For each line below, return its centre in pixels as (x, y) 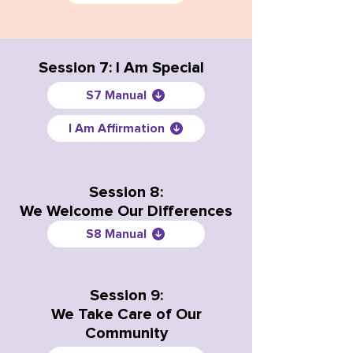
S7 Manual (116, 95)
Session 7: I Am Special (121, 68)
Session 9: (126, 295)
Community (126, 333)
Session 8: (126, 192)
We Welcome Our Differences (126, 211)
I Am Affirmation (116, 128)
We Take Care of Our (126, 314)
